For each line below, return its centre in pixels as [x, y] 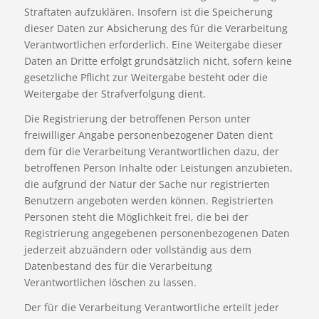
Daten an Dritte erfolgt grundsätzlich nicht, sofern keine [158, 61]
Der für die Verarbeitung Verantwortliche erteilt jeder [151, 307]
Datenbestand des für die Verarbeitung [118, 266]
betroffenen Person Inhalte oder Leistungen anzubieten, [158, 167]
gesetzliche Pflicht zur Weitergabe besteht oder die [146, 77]
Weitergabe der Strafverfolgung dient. [115, 93]
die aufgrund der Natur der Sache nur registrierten [147, 184]
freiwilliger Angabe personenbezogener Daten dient [148, 135]
